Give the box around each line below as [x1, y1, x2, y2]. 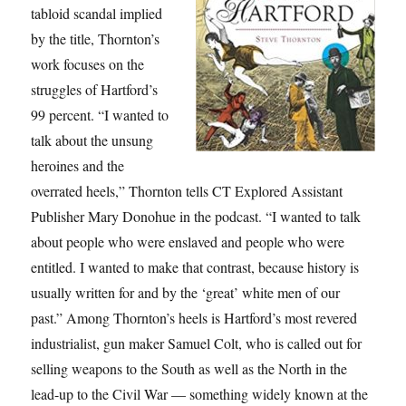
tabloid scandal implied [31, 4, 163, 24]
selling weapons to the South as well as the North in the [31, 359, 348, 379]
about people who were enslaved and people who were [31, 232, 345, 252]
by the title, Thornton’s [31, 29, 160, 49]
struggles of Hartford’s [31, 80, 159, 100]
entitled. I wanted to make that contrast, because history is [31, 257, 360, 277]
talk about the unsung [31, 130, 154, 150]
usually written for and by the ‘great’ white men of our [31, 283, 341, 303]
